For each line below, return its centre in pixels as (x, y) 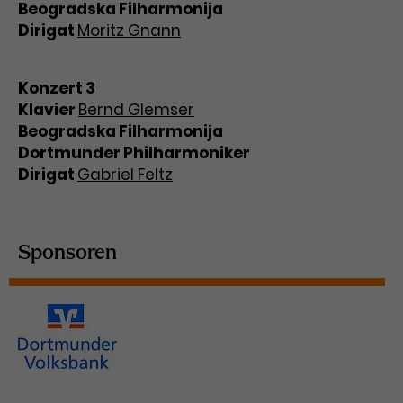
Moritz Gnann (129, 31)
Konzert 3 (57, 88)
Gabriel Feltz (125, 175)
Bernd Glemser (136, 110)
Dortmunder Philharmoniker (134, 153)
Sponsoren (67, 254)
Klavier (48, 110)
